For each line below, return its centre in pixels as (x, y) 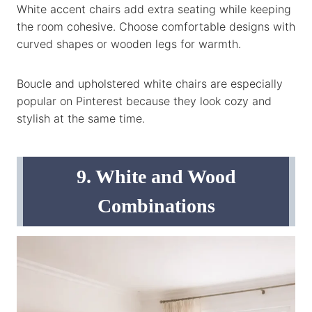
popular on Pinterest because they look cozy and (144, 101)
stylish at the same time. (81, 118)
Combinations (156, 205)
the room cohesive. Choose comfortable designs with (156, 26)
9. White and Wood (156, 176)
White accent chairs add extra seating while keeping (154, 9)
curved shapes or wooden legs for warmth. (129, 44)
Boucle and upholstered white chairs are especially (150, 83)
